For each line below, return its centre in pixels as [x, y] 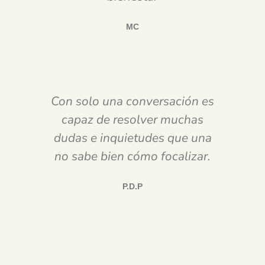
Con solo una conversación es [132, 101]
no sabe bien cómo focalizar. [132, 156]
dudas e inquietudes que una [132, 138]
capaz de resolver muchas [132, 120]
